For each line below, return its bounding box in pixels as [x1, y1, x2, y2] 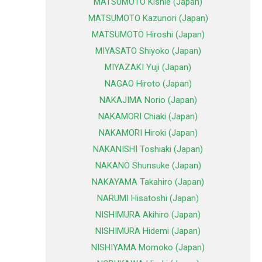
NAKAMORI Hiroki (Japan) [98, 127, 198, 139]
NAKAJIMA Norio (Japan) [99, 95, 197, 106]
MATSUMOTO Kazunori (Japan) [88, 13, 208, 24]
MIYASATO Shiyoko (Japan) [95, 46, 201, 57]
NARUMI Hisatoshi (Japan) [97, 193, 199, 204]
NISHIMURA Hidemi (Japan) [95, 226, 201, 237]
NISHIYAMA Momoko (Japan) [91, 242, 205, 253]
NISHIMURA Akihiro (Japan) [95, 209, 201, 220]
